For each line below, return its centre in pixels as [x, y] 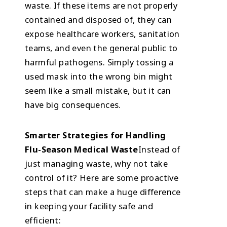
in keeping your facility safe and [89, 206]
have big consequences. [73, 104]
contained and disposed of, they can [99, 19]
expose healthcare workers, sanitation [102, 33]
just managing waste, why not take [97, 164]
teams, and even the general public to [101, 48]
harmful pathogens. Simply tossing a [99, 62]
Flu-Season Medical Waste [82, 149]
